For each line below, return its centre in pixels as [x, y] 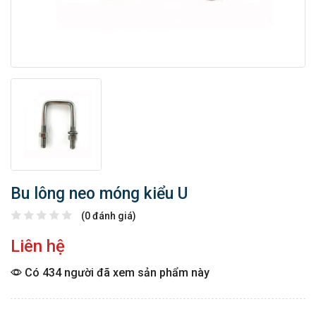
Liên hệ [38, 247]
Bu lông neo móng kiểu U [99, 194]
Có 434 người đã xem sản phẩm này [116, 273]
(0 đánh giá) [109, 216]
